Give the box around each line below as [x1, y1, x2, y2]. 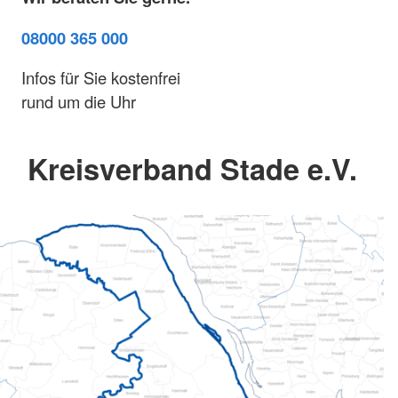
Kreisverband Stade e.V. [27, 147, 357, 190]
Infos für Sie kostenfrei [21, 66, 180, 90]
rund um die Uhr [21, 90, 136, 114]
